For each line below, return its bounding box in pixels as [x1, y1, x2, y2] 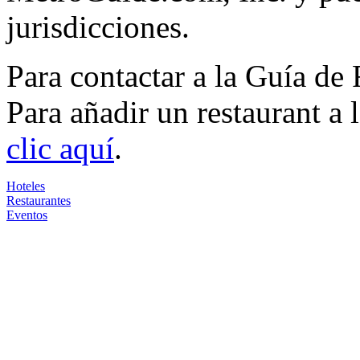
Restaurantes [6, 193, 71, 207]
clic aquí [6, 130, 114, 166]
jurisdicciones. [6, 9, 190, 44]
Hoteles [6, 178, 45, 193]
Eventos [6, 207, 47, 222]
